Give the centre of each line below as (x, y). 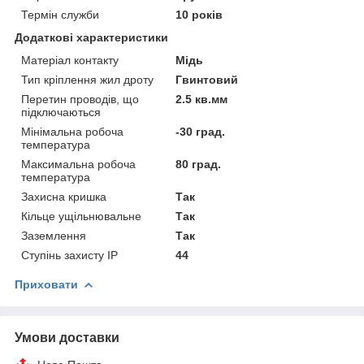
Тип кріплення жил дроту (87, 79)
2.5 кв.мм (202, 99)
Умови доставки (67, 337)
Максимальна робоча (78, 164)
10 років (199, 14)
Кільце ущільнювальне (81, 216)
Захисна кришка (64, 196)
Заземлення (54, 235)
